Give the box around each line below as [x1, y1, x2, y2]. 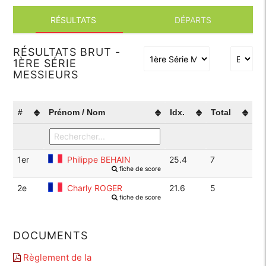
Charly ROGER [67, 183, 123, 194]
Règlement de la [21, 251, 92, 263]
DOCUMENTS [13, 229, 88, 242]
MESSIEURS [13, 68, 79, 81]
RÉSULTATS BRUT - [13, 46, 121, 58]
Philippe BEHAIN [67, 154, 131, 165]
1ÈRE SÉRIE [13, 57, 77, 69]
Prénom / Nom [49, 107, 106, 118]
